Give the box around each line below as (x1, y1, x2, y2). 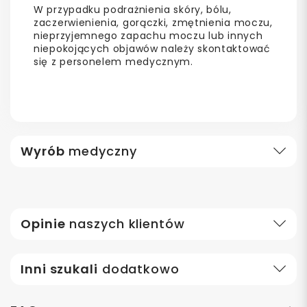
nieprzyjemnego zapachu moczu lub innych (34, 28, 263, 42)
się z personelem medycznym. (34, 54, 193, 69)
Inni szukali (21, 260, 98, 278)
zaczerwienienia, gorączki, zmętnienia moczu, (34, 15, 273, 29)
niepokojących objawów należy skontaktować (34, 41, 271, 56)
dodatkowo (97, 260, 180, 278)
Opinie (21, 214, 66, 232)
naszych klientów (65, 214, 185, 232)
